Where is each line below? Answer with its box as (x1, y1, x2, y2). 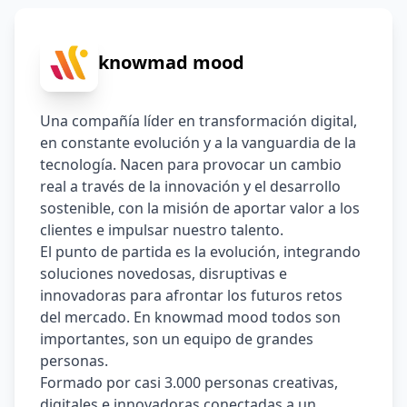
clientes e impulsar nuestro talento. (40, 220, 287, 240)
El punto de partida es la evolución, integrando (40, 242, 361, 262)
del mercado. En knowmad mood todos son (40, 307, 341, 327)
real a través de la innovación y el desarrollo (40, 176, 341, 196)
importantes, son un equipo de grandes (40, 329, 313, 349)
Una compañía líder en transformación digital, (40, 111, 357, 131)
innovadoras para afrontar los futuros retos (40, 285, 342, 305)
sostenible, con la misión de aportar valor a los (40, 198, 360, 218)
